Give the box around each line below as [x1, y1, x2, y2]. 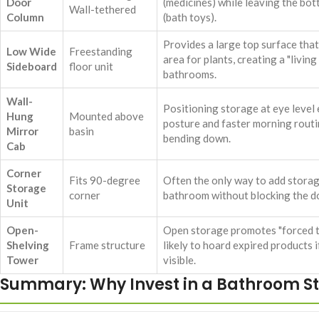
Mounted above [69, 110, 144, 123]
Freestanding [69, 45, 132, 58]
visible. [163, 253, 196, 267]
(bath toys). [163, 11, 216, 24]
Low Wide [6, 45, 56, 58]
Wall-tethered [69, 3, 136, 16]
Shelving [6, 239, 49, 252]
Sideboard [6, 60, 57, 73]
